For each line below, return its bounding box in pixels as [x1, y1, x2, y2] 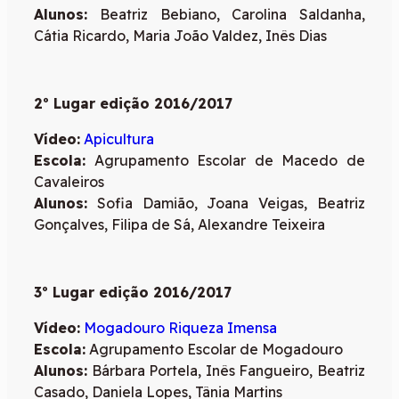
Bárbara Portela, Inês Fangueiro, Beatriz [87, 361, 365, 379]
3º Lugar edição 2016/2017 [34, 282, 232, 301]
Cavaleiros [34, 172, 104, 191]
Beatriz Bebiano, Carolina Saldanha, [87, 4, 365, 23]
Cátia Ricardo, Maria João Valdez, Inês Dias [34, 26, 327, 45]
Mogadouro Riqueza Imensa [84, 318, 277, 337]
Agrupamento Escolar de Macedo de [85, 151, 365, 169]
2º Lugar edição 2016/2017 [34, 94, 232, 112]
